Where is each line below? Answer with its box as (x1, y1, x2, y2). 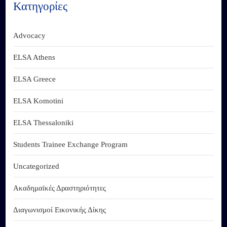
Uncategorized (13, 162, 60, 171)
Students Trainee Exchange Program (13, 140, 128, 149)
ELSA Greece (13, 75, 56, 84)
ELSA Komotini (13, 97, 64, 105)
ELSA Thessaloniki (13, 119, 74, 127)
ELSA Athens (13, 53, 56, 62)
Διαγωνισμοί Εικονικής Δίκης (13, 206, 106, 214)
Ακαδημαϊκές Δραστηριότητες (13, 184, 106, 193)
